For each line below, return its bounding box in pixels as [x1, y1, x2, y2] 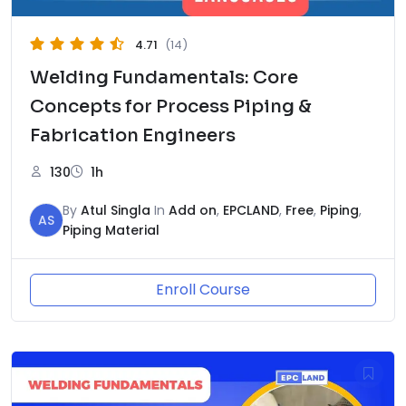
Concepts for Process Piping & [30, 94, 312, 118]
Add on [169, 200, 217, 219]
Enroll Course [156, 278, 250, 300]
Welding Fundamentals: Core [30, 65, 298, 89]
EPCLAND [223, 200, 279, 219]
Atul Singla [81, 200, 150, 219]
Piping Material [63, 220, 159, 239]
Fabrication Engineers [30, 123, 236, 147]
